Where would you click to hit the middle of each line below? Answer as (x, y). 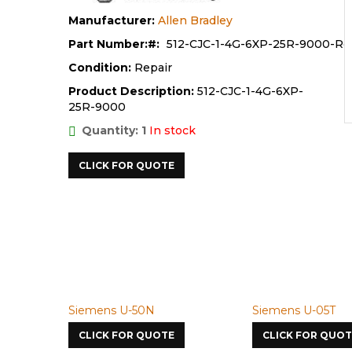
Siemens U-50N (112, 310)
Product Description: (131, 92)
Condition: (101, 68)
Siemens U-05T (294, 310)
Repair (153, 68)
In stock (172, 131)
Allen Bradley (195, 21)
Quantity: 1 (114, 131)
